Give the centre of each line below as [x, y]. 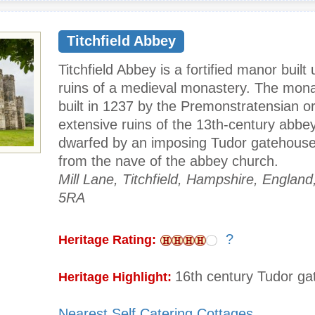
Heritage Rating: [107, 240]
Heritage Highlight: [117, 277]
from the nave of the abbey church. [168, 161]
